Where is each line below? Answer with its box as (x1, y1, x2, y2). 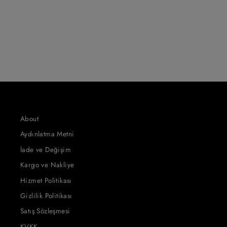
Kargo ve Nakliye (20, 160, 74, 170)
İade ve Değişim (20, 144, 71, 155)
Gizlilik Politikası (20, 190, 72, 201)
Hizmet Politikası (20, 175, 72, 185)
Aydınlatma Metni (20, 129, 74, 139)
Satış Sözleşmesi (20, 206, 70, 216)
